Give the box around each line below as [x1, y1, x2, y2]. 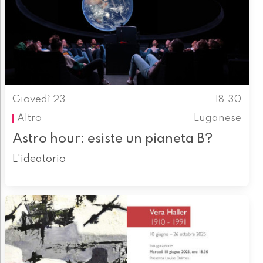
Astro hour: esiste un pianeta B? [12, 131, 213, 146]
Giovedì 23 [12, 94, 66, 104]
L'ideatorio [12, 153, 66, 164]
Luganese [194, 113, 242, 124]
